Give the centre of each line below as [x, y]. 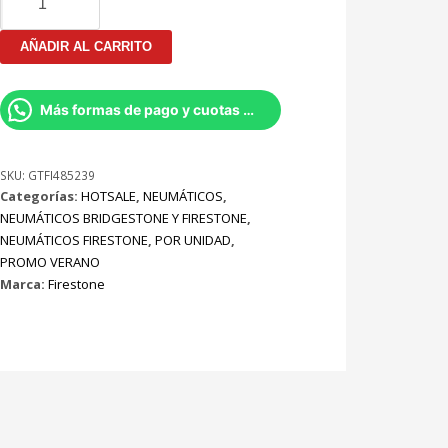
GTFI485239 [61, 175]
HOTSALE [108, 196]
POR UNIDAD [192, 240]
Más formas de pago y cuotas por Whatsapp [248, 110]
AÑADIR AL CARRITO [85, 47]
